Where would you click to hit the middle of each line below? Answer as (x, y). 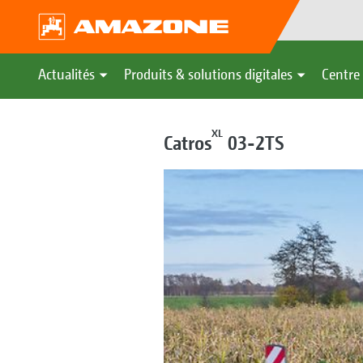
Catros (187, 143)
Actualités (66, 74)
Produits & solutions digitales (208, 74)
